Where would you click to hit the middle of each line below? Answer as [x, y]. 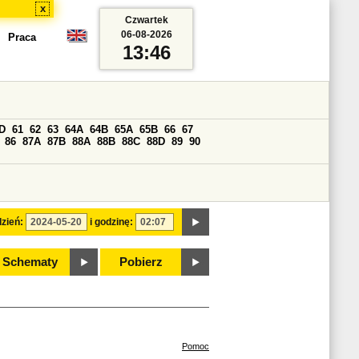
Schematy [30, 262]
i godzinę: [111, 222]
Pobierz [141, 262]
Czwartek [146, 20]
